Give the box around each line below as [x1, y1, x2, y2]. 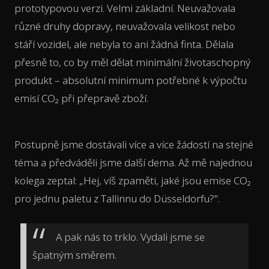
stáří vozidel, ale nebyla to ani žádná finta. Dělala [14, 37, 234, 52]
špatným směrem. [32, 248, 116, 262]
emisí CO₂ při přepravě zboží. [14, 91, 148, 106]
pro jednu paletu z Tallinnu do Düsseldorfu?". [14, 192, 220, 206]
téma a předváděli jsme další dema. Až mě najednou [14, 156, 252, 170]
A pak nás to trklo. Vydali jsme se [56, 230, 205, 244]
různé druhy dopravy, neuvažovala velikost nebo [14, 19, 235, 34]
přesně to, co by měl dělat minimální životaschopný [14, 55, 250, 70]
